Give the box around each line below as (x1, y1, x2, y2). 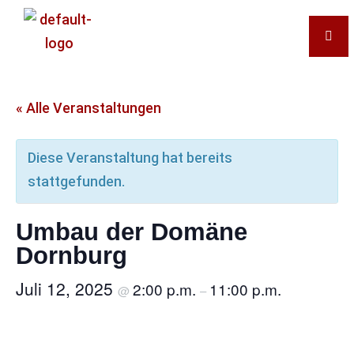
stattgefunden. (28, 173, 125, 190)
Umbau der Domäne (16, 218, 247, 245)
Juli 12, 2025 (16, 277, 118, 300)
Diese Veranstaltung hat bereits (28, 149, 232, 166)
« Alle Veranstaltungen (16, 100, 161, 116)
